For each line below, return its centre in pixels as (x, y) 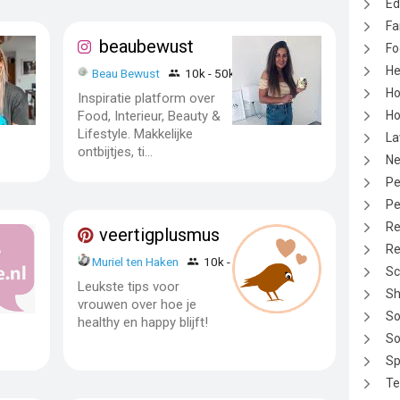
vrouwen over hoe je (137, 304)
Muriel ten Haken (136, 261)
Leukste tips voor (129, 286)
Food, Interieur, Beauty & (149, 116)
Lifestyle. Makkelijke (135, 133)
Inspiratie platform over (146, 98)
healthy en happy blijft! (143, 322)
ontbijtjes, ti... (115, 151)
